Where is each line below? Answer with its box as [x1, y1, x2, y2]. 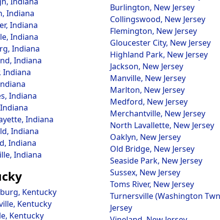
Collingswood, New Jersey [110, 14, 205, 25]
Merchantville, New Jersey [110, 108, 205, 119]
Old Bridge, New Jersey [110, 143, 194, 154]
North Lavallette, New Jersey [110, 120, 214, 131]
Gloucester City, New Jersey [110, 37, 211, 48]
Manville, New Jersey [110, 73, 186, 83]
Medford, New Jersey [110, 96, 188, 107]
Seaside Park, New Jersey [110, 155, 202, 166]
